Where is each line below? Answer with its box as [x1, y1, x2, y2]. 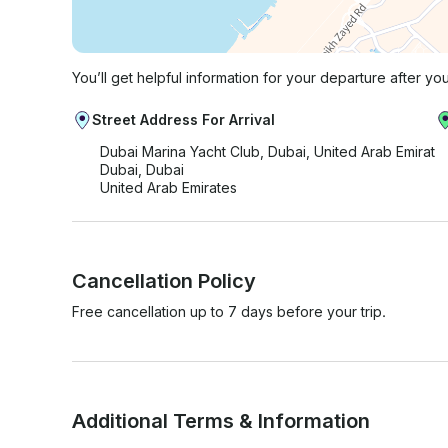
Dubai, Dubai [100, 160, 184, 178]
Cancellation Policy [72, 268, 256, 293]
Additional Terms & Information [72, 408, 370, 433]
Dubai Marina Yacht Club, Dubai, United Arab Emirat [100, 142, 435, 160]
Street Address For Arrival [92, 110, 275, 128]
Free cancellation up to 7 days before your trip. [72, 302, 386, 320]
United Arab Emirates [100, 178, 237, 196]
